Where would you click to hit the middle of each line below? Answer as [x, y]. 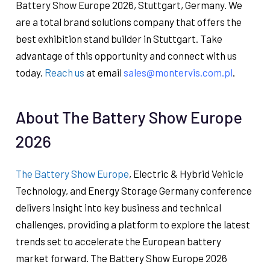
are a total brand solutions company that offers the [128, 22]
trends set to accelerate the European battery [118, 241]
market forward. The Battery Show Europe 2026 [121, 258]
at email [104, 73]
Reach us [64, 73]
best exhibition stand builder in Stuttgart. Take [119, 39]
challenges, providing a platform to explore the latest [133, 224]
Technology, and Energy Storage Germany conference [133, 191]
